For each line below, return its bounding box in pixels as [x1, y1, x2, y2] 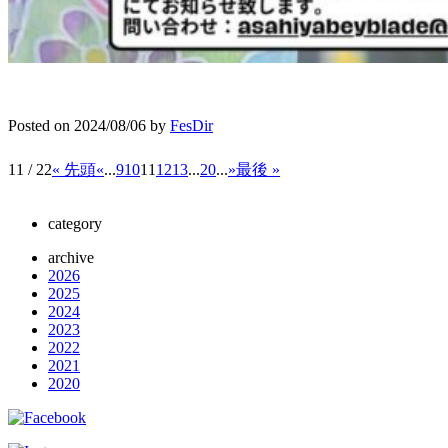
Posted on [8, 116, 74, 134]
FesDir [170, 116, 213, 134]
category [48, 214, 102, 232]
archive [48, 248, 94, 266]
